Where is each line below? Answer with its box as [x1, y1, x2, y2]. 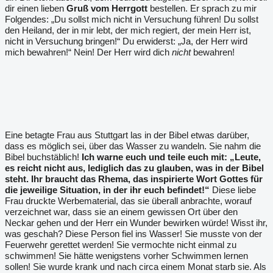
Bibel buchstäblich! [5, 152, 82, 162]
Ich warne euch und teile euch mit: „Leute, [82, 152, 261, 162]
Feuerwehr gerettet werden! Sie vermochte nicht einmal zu [5, 239, 236, 250]
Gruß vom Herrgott [66, 3, 147, 13]
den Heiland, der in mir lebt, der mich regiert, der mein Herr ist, [5, 25, 251, 35]
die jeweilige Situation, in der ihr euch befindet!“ [5, 185, 210, 195]
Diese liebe [210, 185, 256, 195]
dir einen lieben [5, 3, 66, 13]
